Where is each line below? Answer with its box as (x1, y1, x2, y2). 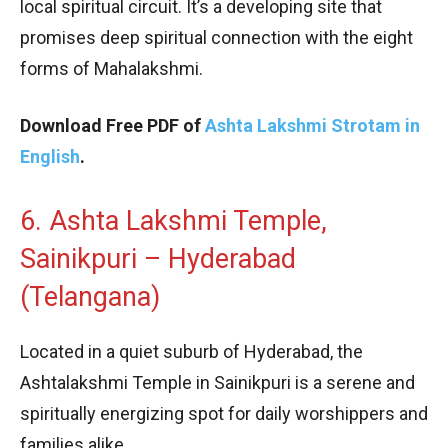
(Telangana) (20, 280, 160, 313)
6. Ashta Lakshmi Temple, (20, 204, 327, 237)
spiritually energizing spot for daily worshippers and (20, 402, 428, 424)
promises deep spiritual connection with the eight (20, 26, 413, 48)
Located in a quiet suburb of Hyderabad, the (20, 340, 363, 362)
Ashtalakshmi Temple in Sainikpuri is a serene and (20, 371, 415, 393)
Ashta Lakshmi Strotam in (205, 114, 420, 136)
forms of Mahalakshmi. (20, 57, 203, 79)
